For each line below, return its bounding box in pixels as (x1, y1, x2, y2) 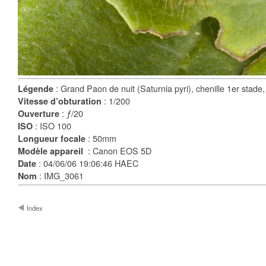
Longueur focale (18, 132, 88, 144)
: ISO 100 (35, 119, 71, 132)
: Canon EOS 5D (85, 144, 151, 157)
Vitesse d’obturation (18, 95, 104, 107)
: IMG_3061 (37, 169, 84, 182)
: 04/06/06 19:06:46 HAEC (39, 157, 138, 169)
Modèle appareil (18, 145, 85, 157)
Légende (18, 83, 56, 94)
